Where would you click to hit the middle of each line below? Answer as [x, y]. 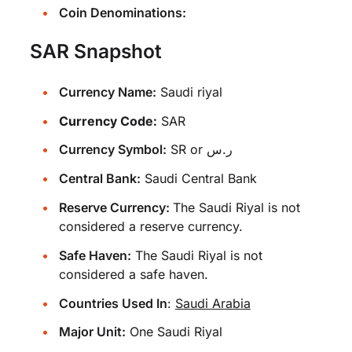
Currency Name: [107, 92]
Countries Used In [113, 303]
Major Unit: [92, 332]
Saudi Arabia [213, 303]
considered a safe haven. [133, 274]
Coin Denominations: [122, 12]
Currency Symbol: [112, 150]
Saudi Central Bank [198, 179]
